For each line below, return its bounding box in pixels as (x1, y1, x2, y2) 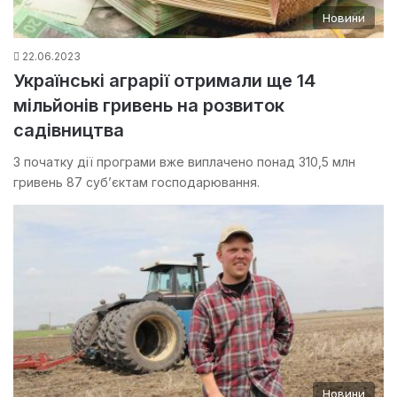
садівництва (13, 120, 124, 142)
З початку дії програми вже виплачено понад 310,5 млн (13, 154, 355, 170)
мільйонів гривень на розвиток (13, 95, 284, 117)
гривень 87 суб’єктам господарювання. (13, 175, 260, 191)
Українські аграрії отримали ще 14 (13, 70, 315, 92)
